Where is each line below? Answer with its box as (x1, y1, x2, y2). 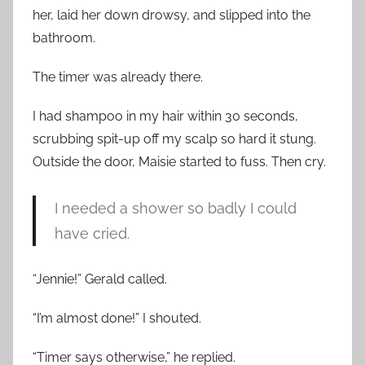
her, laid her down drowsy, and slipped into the (33, 7, 310, 24)
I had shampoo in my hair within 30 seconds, (33, 108, 298, 125)
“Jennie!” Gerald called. (33, 271, 167, 288)
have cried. (54, 225, 130, 243)
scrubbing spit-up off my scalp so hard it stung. (33, 131, 316, 147)
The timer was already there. (33, 69, 203, 86)
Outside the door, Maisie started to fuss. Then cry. (33, 154, 326, 170)
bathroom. (33, 30, 95, 46)
